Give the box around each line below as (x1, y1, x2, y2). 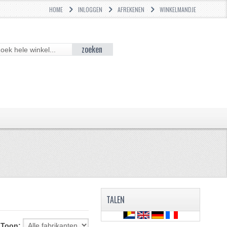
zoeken (82, 43, 103, 55)
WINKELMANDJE (160, 5, 197, 14)
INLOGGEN (78, 5, 103, 14)
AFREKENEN (118, 5, 145, 14)
